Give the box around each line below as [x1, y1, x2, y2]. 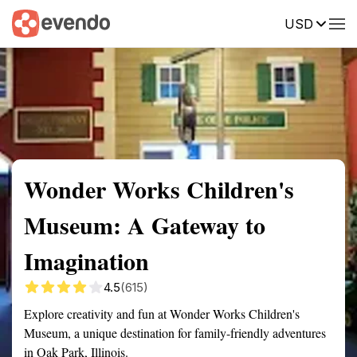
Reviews [307, 15, 351, 29]
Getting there [131, 15, 199, 29]
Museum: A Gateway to [24, 207, 265, 242]
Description [223, 15, 283, 29]
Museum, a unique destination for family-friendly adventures [24, 324, 326, 341]
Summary [12, 15, 60, 29]
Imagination [24, 243, 149, 278]
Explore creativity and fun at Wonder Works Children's [24, 305, 300, 322]
